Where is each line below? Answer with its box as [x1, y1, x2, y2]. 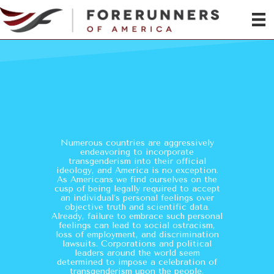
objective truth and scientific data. [64, 201, 210, 212]
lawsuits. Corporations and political [62, 238, 212, 249]
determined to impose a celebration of [57, 256, 217, 267]
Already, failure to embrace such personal [51, 210, 223, 221]
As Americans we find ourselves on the [57, 174, 217, 185]
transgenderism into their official [68, 155, 206, 166]
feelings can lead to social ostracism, [59, 220, 215, 231]
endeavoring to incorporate [80, 146, 194, 157]
